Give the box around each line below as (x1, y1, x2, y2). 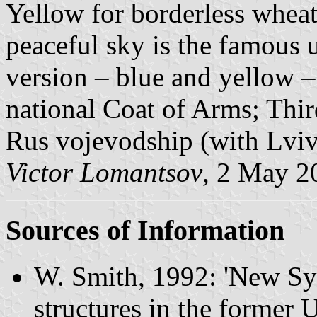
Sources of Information (6, 214, 284, 247)
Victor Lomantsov (6, 156, 202, 188)
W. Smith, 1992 (34, 261, 209, 292)
